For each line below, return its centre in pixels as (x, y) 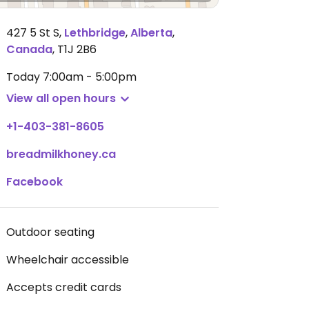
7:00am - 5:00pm (90, 77)
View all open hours (61, 98)
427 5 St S (33, 33)
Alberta (151, 33)
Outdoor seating (50, 232)
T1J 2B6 (77, 49)
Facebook (34, 182)
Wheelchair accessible (68, 260)
